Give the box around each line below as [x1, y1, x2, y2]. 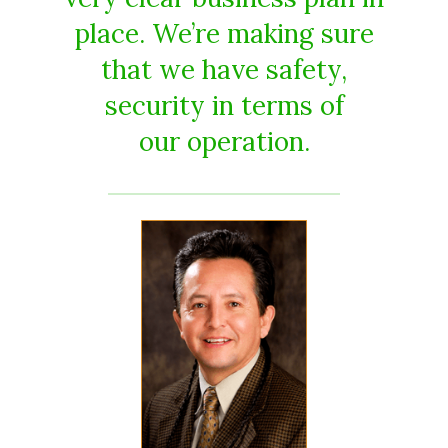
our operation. [138, 124, 310, 158]
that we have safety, [101, 52, 347, 86]
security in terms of [104, 88, 344, 122]
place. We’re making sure [74, 16, 374, 50]
